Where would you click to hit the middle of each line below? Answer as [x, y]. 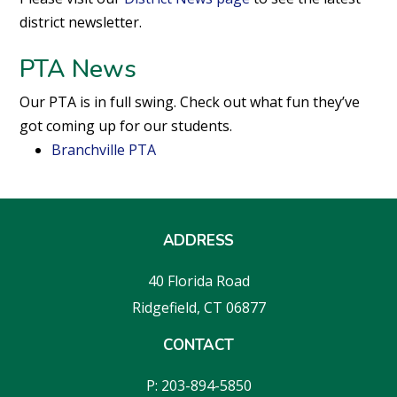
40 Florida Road [198, 280]
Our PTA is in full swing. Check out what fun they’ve [190, 101]
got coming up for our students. [126, 125]
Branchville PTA [104, 149]
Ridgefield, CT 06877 [198, 307]
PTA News [78, 69]
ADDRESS [198, 240]
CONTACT [198, 345]
